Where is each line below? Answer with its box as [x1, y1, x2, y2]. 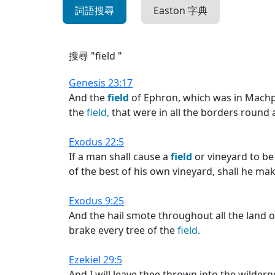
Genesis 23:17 [69, 76, 133, 90]
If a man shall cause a [69, 150, 171, 163]
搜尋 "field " [69, 49, 122, 63]
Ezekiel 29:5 [69, 253, 122, 266]
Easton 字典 [153, 4, 207, 17]
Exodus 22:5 [69, 135, 124, 149]
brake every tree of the [69, 223, 177, 237]
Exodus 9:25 [69, 194, 124, 207]
